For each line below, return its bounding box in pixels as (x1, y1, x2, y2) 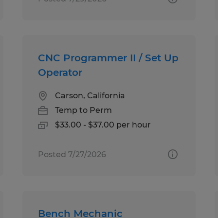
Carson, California (55, 91, 126, 100)
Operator (38, 66, 83, 78)
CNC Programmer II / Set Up (38, 52, 179, 64)
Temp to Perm (55, 105, 112, 115)
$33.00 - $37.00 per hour (55, 120, 151, 129)
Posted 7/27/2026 (38, 149, 107, 159)
